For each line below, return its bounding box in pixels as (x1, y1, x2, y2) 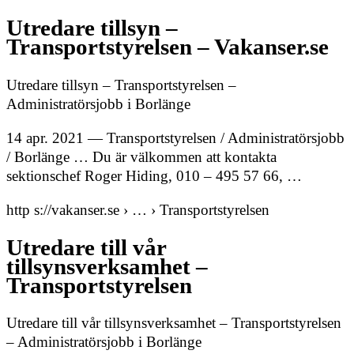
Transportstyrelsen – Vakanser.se (6, 35, 329, 60)
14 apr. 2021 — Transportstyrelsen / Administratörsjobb (6, 129, 345, 146)
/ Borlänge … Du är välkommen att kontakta (6, 148, 277, 165)
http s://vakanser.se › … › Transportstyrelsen (6, 201, 269, 218)
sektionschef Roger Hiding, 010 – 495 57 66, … (6, 167, 302, 184)
